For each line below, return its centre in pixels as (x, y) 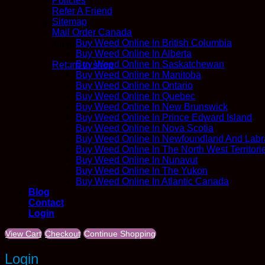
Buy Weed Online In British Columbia (154, 43)
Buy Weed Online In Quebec (135, 96)
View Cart (23, 234)
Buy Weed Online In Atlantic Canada (152, 182)
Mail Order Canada (92, 33)
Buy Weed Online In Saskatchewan (150, 64)
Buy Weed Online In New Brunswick (152, 107)
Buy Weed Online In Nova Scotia (145, 128)
